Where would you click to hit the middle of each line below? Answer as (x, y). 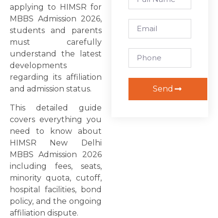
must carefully (56, 42)
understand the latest (56, 54)
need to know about (56, 131)
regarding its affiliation (56, 77)
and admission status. (51, 89)
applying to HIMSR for (56, 7)
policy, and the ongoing (56, 201)
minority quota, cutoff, (56, 178)
